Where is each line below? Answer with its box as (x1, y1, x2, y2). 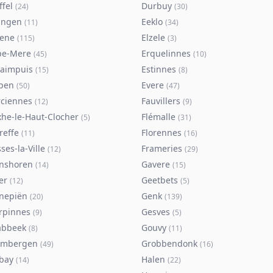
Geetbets (141, 174, 178, 186)
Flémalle (141, 111, 175, 122)
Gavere (141, 158, 170, 170)
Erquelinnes (141, 48, 191, 59)
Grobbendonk (141, 238, 197, 249)
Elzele (141, 32, 165, 43)
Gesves (141, 206, 170, 218)
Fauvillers (141, 95, 180, 107)
